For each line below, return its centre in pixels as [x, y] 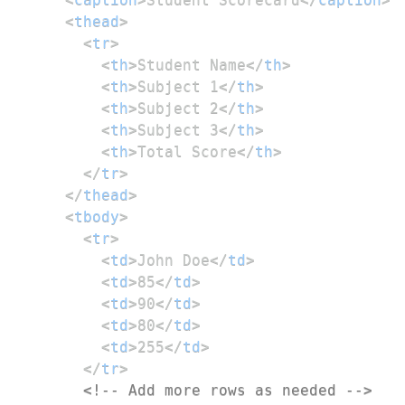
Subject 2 [178, 108]
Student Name [192, 65]
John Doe [174, 260]
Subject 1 [178, 87]
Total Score [187, 152]
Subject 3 [178, 130]
